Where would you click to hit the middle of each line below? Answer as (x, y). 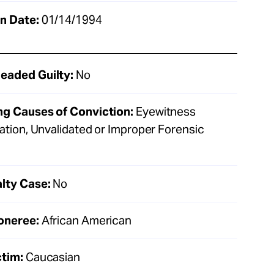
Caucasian (51, 257)
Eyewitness (165, 111)
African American (85, 220)
